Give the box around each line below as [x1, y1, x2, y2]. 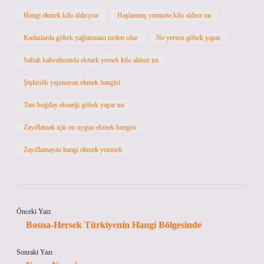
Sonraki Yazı [16, 248, 52, 256]
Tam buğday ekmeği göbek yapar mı [24, 101, 124, 109]
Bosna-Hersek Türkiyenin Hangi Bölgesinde [26, 220, 202, 230]
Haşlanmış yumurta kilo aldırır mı [117, 11, 211, 19]
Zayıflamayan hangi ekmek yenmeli [24, 146, 122, 154]
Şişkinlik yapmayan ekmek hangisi [24, 78, 120, 87]
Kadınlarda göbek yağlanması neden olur [24, 34, 137, 42]
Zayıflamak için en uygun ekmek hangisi [24, 123, 136, 131]
